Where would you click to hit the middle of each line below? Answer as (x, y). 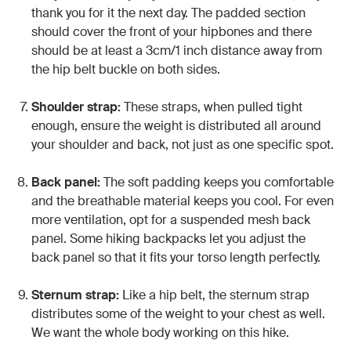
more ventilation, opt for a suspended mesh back (171, 220)
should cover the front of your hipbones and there (172, 32)
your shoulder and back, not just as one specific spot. (183, 145)
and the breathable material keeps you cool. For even (183, 201)
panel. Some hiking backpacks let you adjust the (168, 239)
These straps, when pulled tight (212, 107)
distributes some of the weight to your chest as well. (178, 314)
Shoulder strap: (76, 107)
